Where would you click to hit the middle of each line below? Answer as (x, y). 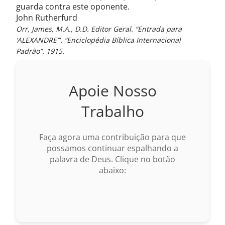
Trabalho (113, 111)
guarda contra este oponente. (73, 7)
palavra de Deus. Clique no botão (113, 159)
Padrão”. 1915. (40, 51)
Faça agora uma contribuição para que (113, 137)
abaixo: (113, 170)
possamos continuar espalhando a (113, 148)
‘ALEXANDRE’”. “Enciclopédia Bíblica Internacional (98, 40)
